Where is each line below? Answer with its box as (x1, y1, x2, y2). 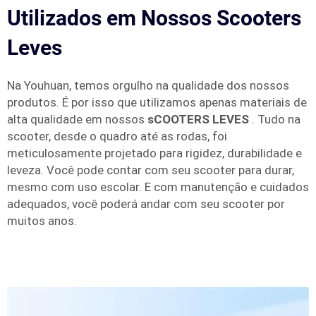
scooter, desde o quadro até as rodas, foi (7, 129, 227, 143)
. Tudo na (252, 112, 300, 126)
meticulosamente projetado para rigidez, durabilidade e (7, 146, 302, 160)
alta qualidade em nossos (7, 112, 147, 126)
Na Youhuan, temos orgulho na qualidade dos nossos (7, 78, 289, 92)
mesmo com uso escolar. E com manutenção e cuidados (7, 180, 309, 194)
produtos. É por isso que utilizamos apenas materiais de (7, 95, 307, 109)
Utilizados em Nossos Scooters (7, 6, 301, 30)
